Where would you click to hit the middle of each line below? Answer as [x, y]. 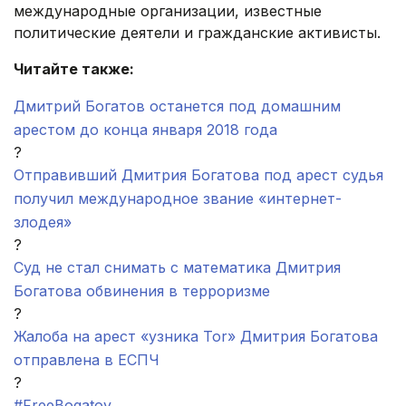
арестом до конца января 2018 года [145, 130]
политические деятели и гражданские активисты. [197, 33]
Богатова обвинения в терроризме [142, 291]
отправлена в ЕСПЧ [87, 360]
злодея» [43, 222]
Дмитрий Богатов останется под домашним [177, 106]
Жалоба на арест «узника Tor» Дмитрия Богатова [196, 337]
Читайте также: [74, 69]
